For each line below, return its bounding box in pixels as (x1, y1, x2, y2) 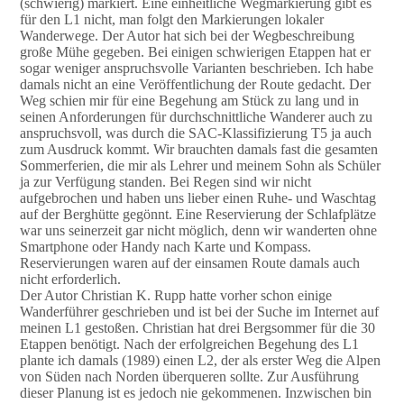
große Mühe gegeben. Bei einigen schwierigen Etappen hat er (19, 43, 371, 60)
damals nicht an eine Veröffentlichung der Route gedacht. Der (19, 76, 371, 92)
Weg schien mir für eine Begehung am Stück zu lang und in (19, 92, 359, 108)
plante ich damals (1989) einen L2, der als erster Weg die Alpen (19, 352, 381, 368)
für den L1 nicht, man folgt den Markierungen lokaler (19, 11, 324, 27)
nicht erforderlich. (19, 271, 121, 287)
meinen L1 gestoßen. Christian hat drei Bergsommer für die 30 (19, 319, 375, 335)
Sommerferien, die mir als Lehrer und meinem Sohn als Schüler (19, 157, 381, 173)
